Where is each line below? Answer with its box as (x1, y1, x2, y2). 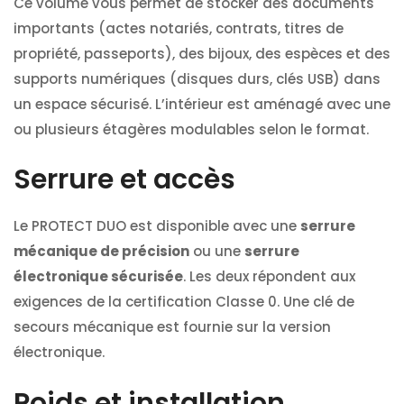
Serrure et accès (14, 161, 235, 199)
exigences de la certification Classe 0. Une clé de (14, 292, 354, 312)
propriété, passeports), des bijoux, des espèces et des (14, 43, 390, 63)
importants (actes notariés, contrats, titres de (14, 18, 344, 38)
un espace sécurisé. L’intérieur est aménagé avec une (14, 94, 390, 114)
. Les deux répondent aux (183, 267, 355, 287)
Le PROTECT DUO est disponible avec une (14, 216, 300, 236)
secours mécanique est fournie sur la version (14, 317, 331, 337)
